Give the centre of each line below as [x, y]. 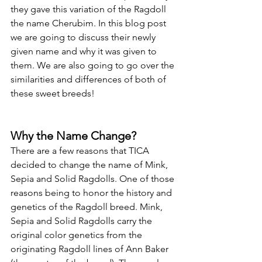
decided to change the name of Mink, [90, 165]
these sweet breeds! [54, 93]
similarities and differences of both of [89, 79]
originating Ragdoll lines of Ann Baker [91, 249]
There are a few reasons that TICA [81, 151]
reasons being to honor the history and [92, 193]
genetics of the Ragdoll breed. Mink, [88, 207]
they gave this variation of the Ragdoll [89, 9]
